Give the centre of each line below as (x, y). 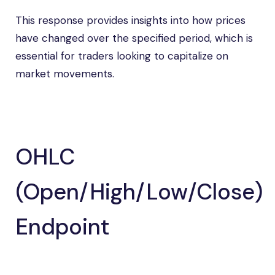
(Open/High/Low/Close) (139, 192)
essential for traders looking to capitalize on (122, 56)
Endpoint (63, 227)
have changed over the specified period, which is (134, 38)
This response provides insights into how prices (130, 20)
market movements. (65, 74)
